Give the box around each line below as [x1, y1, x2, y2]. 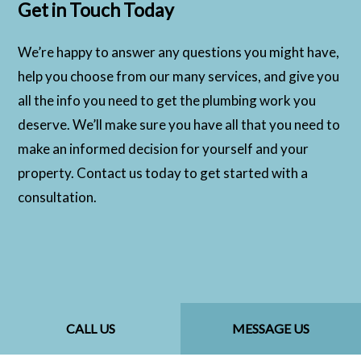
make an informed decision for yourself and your [18, 140, 309, 158]
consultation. [18, 189, 98, 206]
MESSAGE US [232, 321, 309, 336]
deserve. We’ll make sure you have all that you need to [18, 116, 341, 134]
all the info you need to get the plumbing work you [18, 92, 317, 110]
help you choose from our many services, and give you [18, 68, 340, 85]
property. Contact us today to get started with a [18, 164, 309, 182]
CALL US [65, 321, 115, 336]
